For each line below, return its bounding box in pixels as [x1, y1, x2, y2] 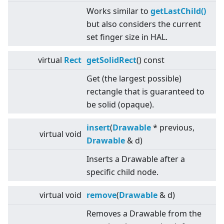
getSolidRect [86, 54, 136, 66]
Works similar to [86, 5, 150, 17]
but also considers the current [86, 18, 201, 30]
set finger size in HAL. [86, 31, 167, 43]
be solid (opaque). [86, 99, 154, 110]
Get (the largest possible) [86, 73, 181, 84]
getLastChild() [150, 5, 206, 17]
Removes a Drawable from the [86, 208, 201, 219]
